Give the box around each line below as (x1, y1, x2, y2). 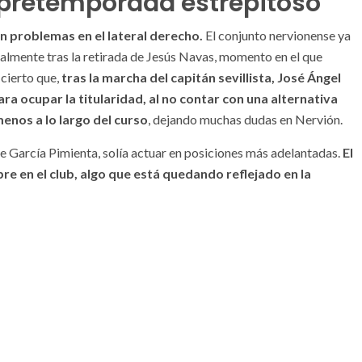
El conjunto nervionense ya (203, 27, 351, 43)
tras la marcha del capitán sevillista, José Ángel (61, 69, 341, 85)
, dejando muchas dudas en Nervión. (148, 112, 343, 127)
